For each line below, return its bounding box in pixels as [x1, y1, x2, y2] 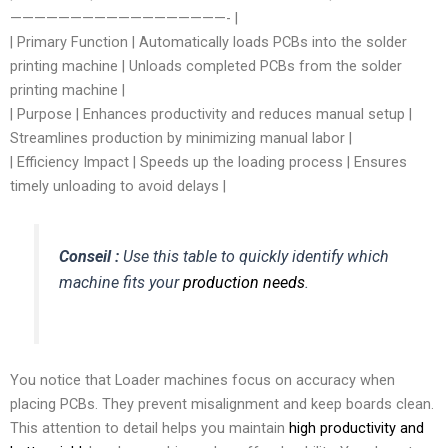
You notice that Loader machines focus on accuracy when [10, 370, 395, 389]
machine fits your [59, 272, 184, 292]
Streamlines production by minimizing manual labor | [10, 129, 352, 148]
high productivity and [289, 418, 424, 437]
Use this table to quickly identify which [119, 246, 390, 266]
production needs [183, 272, 306, 292]
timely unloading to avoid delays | [10, 177, 226, 196]
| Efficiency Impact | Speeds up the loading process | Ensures [10, 153, 407, 172]
